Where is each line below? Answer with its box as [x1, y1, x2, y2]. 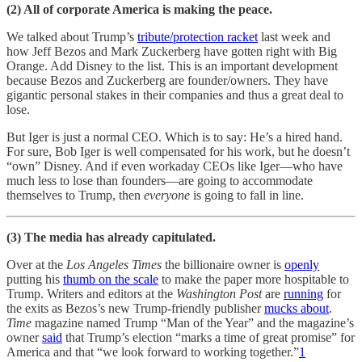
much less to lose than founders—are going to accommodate [6, 173, 313, 187]
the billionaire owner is [162, 257, 284, 271]
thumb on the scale [63, 271, 158, 286]
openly [284, 257, 319, 271]
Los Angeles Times [66, 257, 162, 271]
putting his [6, 271, 63, 286]
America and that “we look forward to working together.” [6, 344, 299, 359]
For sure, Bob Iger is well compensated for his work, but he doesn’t [6, 144, 350, 158]
